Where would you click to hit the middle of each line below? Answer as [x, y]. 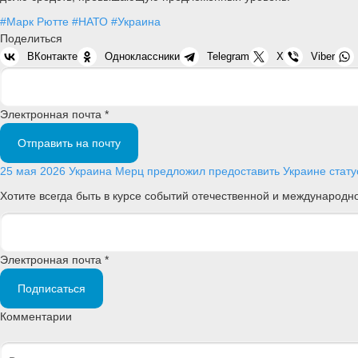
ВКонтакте [52, 56]
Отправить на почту [69, 143]
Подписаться [52, 289]
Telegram [228, 56]
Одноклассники [142, 56]
